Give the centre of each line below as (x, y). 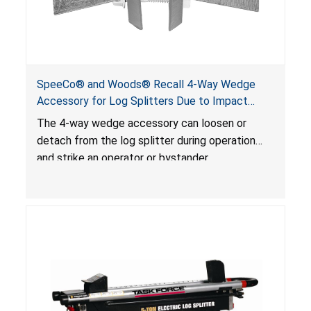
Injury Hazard (68, 117)
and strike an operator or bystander (122, 158)
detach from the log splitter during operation (146, 140)
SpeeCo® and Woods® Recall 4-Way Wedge (146, 84)
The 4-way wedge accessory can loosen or (141, 123)
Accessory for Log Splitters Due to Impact (142, 101)
